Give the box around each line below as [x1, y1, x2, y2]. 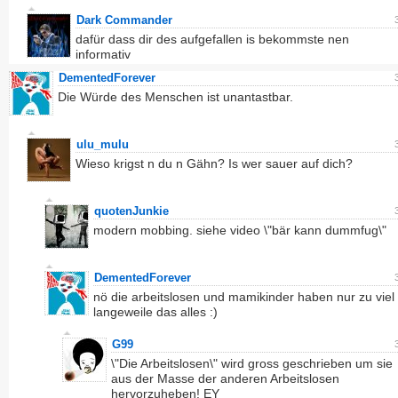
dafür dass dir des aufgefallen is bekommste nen [76, 32, 349, 46]
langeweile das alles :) [93, 305, 218, 319]
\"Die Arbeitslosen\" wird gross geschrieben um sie [111, 356, 393, 370]
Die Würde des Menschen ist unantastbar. [58, 90, 293, 104]
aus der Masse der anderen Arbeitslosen [111, 371, 339, 386]
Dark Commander [76, 13, 172, 27]
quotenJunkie [94, 204, 169, 218]
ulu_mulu [76, 138, 129, 151]
